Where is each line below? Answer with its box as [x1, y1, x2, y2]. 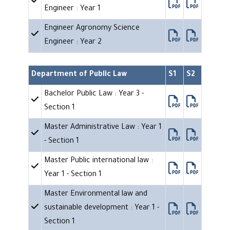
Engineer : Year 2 [44, 39, 102, 47]
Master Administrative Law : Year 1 [44, 124, 162, 132]
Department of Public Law [31, 71, 127, 80]
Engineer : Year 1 [44, 5, 101, 14]
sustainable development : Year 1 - [44, 204, 159, 213]
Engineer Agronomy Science [44, 25, 140, 33]
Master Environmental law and [44, 190, 147, 199]
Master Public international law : [44, 157, 153, 166]
